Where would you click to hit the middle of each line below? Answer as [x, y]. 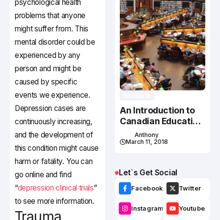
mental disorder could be [55, 42]
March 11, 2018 [147, 142]
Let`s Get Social [148, 173]
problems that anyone [50, 16]
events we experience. [53, 95]
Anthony [147, 135]
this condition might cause [57, 148]
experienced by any [48, 55]
